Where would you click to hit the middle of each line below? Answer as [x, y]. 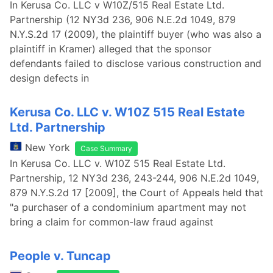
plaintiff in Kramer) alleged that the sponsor [111, 49]
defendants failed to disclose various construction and [136, 63]
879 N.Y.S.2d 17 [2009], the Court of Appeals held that [136, 193]
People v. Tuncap [60, 256]
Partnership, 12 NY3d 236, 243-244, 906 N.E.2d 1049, [134, 178]
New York [48, 147]
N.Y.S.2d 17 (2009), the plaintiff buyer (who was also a [136, 34]
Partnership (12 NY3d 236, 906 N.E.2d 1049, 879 [123, 19]
